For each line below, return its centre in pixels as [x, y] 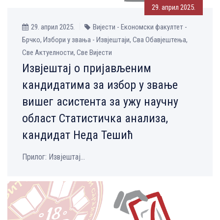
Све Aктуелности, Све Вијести [67, 53]
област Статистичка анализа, [95, 119]
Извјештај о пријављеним [87, 69]
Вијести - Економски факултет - [140, 27]
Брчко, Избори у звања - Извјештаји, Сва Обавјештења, [105, 40]
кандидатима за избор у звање [100, 85]
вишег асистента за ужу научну [100, 102]
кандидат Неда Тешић [78, 135]
